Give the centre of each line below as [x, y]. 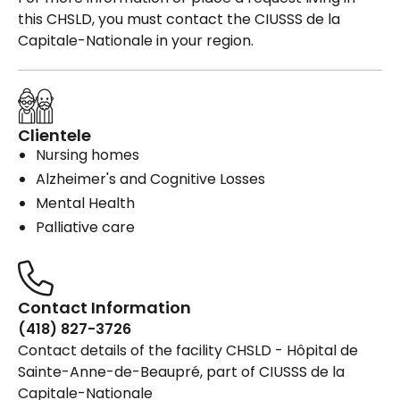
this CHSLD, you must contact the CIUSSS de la [179, 20]
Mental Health [85, 204]
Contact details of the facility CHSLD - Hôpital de [188, 351]
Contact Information [104, 308]
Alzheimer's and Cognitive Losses [150, 179]
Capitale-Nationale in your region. [136, 41]
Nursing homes [87, 155]
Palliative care [85, 228]
